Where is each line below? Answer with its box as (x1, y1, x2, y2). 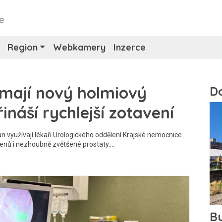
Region (7, 42, 38, 53)
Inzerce (113, 42, 146, 53)
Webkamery (53, 42, 106, 53)
